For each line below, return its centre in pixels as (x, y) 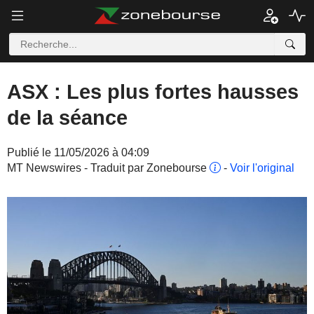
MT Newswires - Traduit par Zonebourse (108, 168)
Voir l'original (262, 168)
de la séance (67, 118)
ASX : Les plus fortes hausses (153, 92)
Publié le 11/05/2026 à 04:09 (78, 152)
